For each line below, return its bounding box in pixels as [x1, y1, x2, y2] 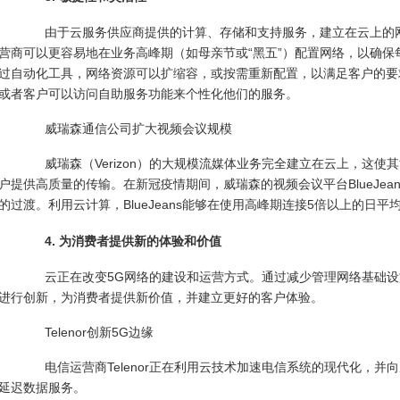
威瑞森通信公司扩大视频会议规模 [20, 121, 232, 136]
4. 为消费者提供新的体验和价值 [20, 234, 221, 248]
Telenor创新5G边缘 [20, 325, 154, 339]
